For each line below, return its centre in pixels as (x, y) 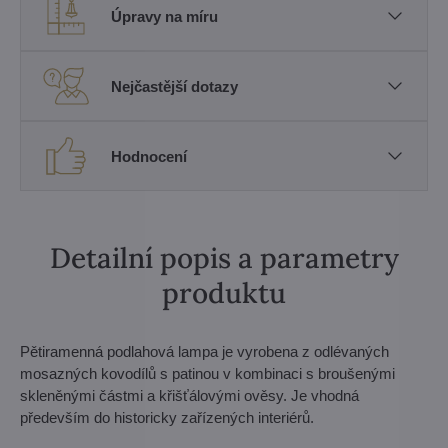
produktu (224, 293)
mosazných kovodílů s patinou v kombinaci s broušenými (207, 373)
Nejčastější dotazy (174, 86)
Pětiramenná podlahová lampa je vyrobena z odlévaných (204, 351)
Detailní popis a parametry (224, 258)
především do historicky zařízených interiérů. (167, 417)
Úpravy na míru (164, 16)
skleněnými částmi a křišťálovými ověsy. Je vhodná (189, 395)
